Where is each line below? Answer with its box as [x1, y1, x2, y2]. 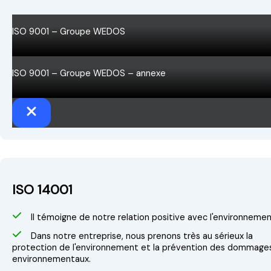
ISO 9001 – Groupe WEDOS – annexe [12, 67, 166, 79]
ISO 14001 [12, 180, 73, 198]
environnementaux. [12, 253, 91, 265]
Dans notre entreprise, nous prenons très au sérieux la [31, 230, 253, 242]
